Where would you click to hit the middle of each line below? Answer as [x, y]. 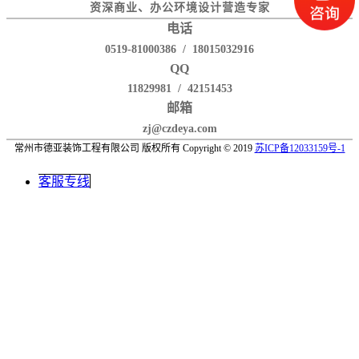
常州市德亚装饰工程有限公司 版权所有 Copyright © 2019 [134, 148]
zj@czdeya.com [179, 128]
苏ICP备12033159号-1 [300, 148]
